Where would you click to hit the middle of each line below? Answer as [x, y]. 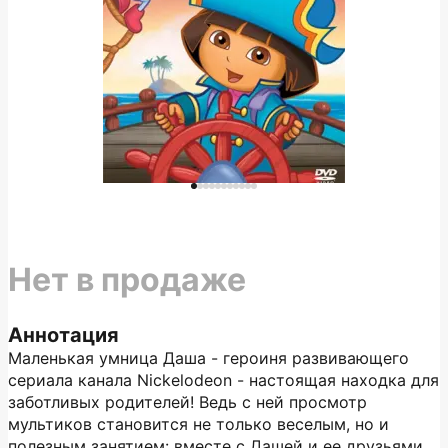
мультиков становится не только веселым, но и [198, 424]
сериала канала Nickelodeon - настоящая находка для [223, 380]
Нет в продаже [127, 279]
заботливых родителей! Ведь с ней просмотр [187, 402]
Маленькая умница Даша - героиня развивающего [208, 358]
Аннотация [63, 335]
